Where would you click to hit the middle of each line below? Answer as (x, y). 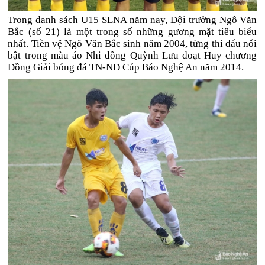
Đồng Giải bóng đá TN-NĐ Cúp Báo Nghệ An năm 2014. (126, 67)
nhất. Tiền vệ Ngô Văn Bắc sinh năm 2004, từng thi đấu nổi (132, 43)
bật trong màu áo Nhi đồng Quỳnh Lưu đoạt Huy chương (132, 55)
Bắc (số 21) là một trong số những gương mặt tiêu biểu (132, 32)
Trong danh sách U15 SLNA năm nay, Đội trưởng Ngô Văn (132, 20)
